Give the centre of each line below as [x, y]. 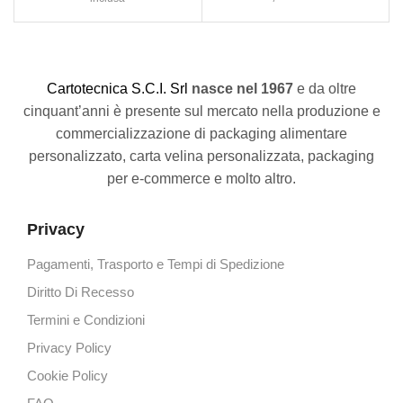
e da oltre [325, 88]
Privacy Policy [69, 349]
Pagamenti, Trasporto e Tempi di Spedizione [156, 265]
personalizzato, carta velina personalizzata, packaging [201, 156]
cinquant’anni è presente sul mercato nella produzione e [201, 111]
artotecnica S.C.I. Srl [125, 88]
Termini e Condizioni [86, 321]
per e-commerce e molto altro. [201, 178]
